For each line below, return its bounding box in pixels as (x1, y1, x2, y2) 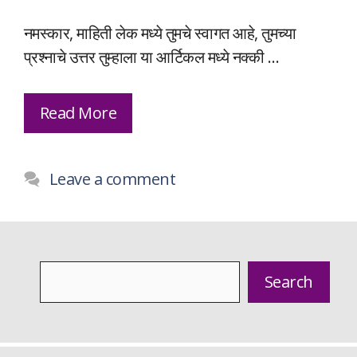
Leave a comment (49, 168, 176, 190)
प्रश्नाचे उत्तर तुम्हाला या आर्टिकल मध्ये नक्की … (24, 46, 280, 69)
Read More (40, 102, 117, 124)
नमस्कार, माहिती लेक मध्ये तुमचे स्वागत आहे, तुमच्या (24, 22, 296, 45)
